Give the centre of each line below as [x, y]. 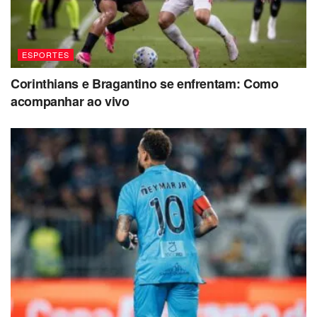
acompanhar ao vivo [70, 101]
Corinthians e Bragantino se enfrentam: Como [145, 83]
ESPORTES [46, 54]
